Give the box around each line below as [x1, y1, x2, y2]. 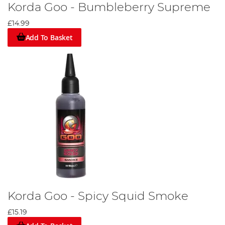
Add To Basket [25, 32, 73, 42]
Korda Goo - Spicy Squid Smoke [8, 190, 188, 202]
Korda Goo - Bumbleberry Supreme [8, 2, 210, 14]
